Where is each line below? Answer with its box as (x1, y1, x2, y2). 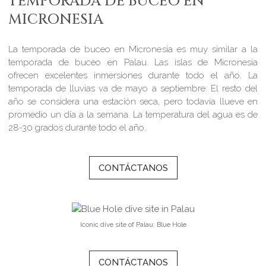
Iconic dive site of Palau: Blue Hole (80, 220, 186, 229)
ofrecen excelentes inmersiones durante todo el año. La (8, 69, 258, 81)
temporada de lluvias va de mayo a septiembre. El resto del (8, 83, 258, 94)
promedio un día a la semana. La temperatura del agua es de (8, 109, 258, 120)
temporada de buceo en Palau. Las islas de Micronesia (8, 56, 258, 68)
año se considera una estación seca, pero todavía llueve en (8, 96, 258, 107)
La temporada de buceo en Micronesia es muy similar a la (8, 43, 258, 55)
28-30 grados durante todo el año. (8, 122, 147, 133)
